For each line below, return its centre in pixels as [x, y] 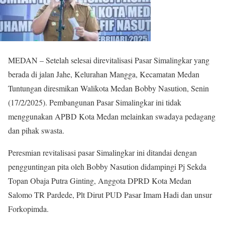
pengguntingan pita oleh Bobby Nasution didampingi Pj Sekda [107, 166]
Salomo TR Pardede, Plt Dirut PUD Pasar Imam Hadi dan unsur [110, 195]
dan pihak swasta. [36, 130]
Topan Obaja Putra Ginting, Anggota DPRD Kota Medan [100, 181]
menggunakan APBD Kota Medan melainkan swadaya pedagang [112, 116]
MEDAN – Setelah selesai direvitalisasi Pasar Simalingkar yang [109, 60]
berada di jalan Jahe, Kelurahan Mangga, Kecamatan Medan [104, 74]
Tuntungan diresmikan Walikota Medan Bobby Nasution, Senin [108, 88]
